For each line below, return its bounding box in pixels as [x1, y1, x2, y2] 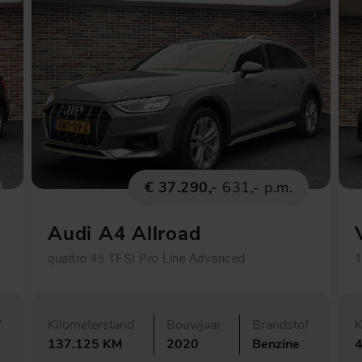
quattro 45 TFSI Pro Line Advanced [48, 249, 246, 267]
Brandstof [252, 315, 309, 334]
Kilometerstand [48, 315, 134, 334]
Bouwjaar [166, 315, 221, 334]
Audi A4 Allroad [48, 220, 201, 246]
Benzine [252, 335, 300, 353]
